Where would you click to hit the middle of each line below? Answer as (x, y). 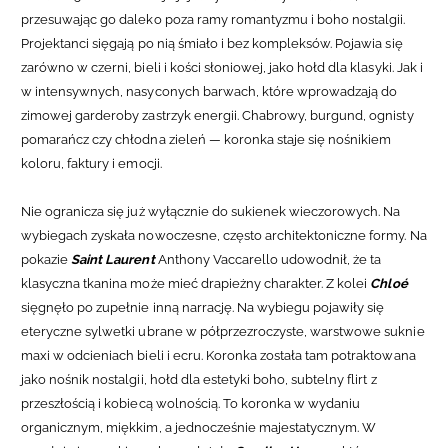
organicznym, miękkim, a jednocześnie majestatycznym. (192, 427)
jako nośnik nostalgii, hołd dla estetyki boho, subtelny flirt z (199, 379)
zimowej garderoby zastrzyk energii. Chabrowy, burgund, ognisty (217, 115)
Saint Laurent (113, 259)
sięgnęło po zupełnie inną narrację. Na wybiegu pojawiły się (203, 307)
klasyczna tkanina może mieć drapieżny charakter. (174, 283)
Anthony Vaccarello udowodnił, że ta (268, 259)
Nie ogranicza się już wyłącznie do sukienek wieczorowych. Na (211, 211)
